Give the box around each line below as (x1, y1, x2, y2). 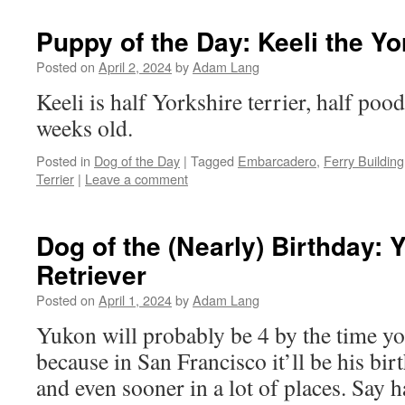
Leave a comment (85, 169, 188, 188)
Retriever (36, 256, 146, 293)
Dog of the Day (94, 151, 180, 170)
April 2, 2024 (99, 57, 172, 76)
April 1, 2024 (99, 290, 172, 309)
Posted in (36, 151, 90, 170)
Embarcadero (238, 151, 316, 170)
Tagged (191, 151, 234, 170)
